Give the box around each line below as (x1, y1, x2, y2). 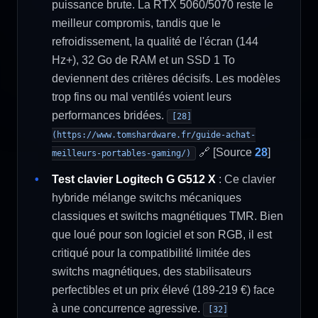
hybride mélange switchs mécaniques (52, 192, 241, 204)
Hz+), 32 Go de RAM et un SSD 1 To (52, 54, 235, 66)
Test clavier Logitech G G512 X (52, 173, 216, 185)
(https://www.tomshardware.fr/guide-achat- (52, 130, 256, 140)
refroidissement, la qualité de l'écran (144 (52, 35, 258, 48)
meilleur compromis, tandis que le (52, 17, 221, 29)
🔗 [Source (196, 146, 255, 158)
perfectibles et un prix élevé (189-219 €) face (52, 284, 275, 296)
